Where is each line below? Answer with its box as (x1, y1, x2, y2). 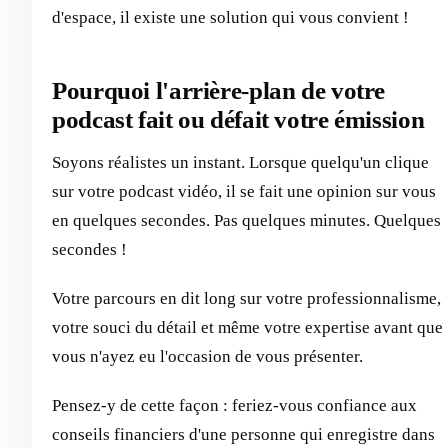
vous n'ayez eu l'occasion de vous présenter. (52, 346, 363, 366)
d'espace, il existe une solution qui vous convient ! (52, 8, 409, 27)
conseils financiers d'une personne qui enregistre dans (52, 424, 435, 444)
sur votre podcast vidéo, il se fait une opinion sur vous (52, 181, 436, 201)
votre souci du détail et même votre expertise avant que (52, 317, 443, 337)
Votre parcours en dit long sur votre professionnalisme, (52, 288, 441, 308)
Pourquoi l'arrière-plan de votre (52, 77, 386, 104)
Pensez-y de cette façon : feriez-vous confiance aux (52, 395, 417, 415)
